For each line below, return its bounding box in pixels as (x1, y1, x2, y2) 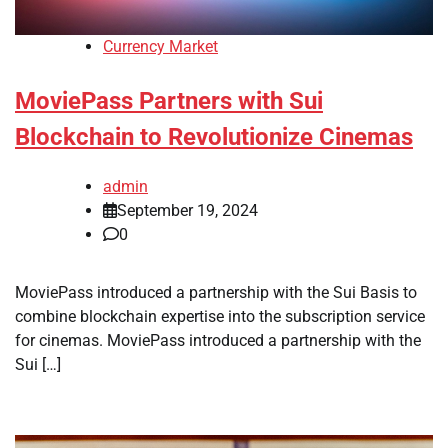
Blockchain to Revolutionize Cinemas (15, 123, 413, 152)
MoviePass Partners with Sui (15, 87, 323, 116)
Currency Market (103, 37, 218, 57)
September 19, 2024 (117, 201, 258, 221)
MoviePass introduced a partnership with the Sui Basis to (15, 283, 417, 303)
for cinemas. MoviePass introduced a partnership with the (15, 331, 421, 351)
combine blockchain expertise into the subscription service (15, 307, 425, 327)
